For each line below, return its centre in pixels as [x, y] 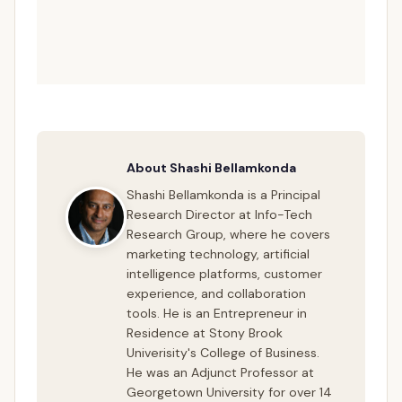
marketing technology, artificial [218, 254]
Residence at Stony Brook [205, 333]
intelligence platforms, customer [224, 274]
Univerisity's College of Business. [223, 353]
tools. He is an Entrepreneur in [217, 314]
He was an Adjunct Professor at [220, 373]
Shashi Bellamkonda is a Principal [223, 195]
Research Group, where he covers [228, 235]
